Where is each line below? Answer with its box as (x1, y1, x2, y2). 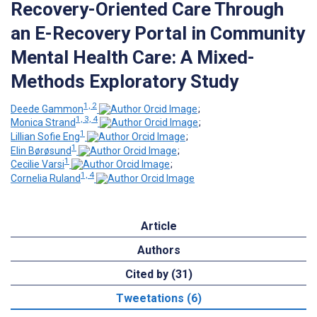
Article (140, 219, 177, 233)
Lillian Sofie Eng (11, 130, 80, 142)
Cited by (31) (125, 267, 192, 281)
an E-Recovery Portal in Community (11, 22, 305, 44)
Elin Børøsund (11, 144, 71, 156)
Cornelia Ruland (11, 172, 81, 184)
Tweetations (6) (115, 291, 202, 305)
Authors (137, 243, 180, 257)
